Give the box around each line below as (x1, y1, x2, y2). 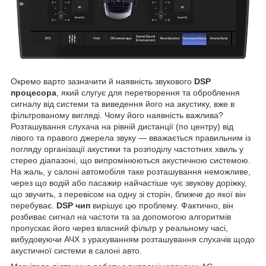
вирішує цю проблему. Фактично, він (90, 200, 233, 210)
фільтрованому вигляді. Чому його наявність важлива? (11, 110, 223, 120)
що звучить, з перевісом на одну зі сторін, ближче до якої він (11, 189, 246, 199)
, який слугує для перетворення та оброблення (56, 87, 240, 97)
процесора (11, 87, 56, 97)
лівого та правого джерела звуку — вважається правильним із (11, 132, 251, 142)
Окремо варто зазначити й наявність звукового (11, 76, 194, 86)
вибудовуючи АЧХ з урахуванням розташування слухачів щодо (11, 234, 255, 244)
